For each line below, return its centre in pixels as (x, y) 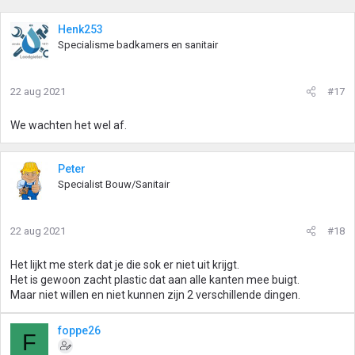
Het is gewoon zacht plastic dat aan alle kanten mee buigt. (155, 280)
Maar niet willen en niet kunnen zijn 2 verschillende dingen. (155, 295)
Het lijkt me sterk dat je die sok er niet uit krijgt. (125, 265)
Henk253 (80, 29)
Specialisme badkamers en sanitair (138, 45)
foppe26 (79, 330)
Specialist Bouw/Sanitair (114, 184)
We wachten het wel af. (69, 125)
